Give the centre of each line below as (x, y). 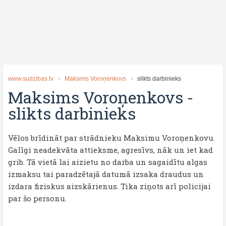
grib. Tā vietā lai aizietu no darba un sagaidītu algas (108, 162)
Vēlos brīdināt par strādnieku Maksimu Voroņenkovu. (111, 138)
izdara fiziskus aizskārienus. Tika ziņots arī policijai (109, 186)
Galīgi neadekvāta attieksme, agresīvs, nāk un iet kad (110, 150)
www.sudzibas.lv (31, 79)
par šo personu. (37, 198)
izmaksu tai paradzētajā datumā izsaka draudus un (106, 174)
